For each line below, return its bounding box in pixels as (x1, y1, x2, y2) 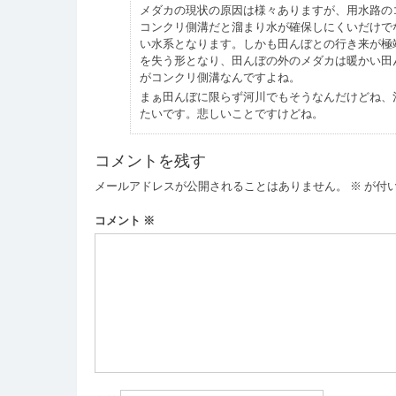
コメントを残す (94, 149, 206, 171)
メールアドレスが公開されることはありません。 (94, 178, 347, 194)
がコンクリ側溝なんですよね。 (139, 69, 301, 86)
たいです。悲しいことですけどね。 (139, 105, 324, 122)
